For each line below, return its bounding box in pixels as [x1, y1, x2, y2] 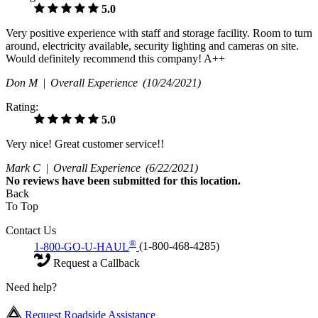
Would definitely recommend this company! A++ [6, 53, 225, 65]
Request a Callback [50, 256, 140, 269]
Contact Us [6, 224, 56, 237]
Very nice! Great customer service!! [6, 138, 164, 150]
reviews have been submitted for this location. [23, 175, 241, 187]
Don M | [6, 77, 48, 89]
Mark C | [6, 162, 51, 175]
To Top [6, 200, 38, 213]
